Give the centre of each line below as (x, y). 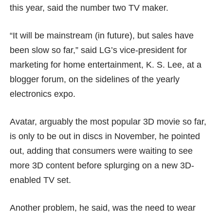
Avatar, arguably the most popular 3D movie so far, (108, 122)
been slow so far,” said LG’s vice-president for (98, 50)
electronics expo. (43, 94)
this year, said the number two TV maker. (89, 8)
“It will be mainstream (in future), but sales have (102, 36)
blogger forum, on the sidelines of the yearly (95, 80)
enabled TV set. (40, 180)
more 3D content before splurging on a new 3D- (102, 166)
